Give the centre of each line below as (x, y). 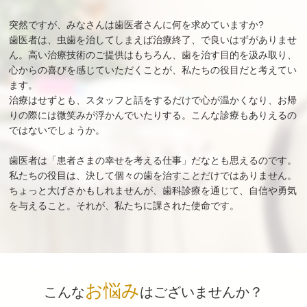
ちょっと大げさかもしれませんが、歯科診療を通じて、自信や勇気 (153, 190)
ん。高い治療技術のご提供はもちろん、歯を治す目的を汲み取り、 (153, 54)
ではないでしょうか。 (57, 130)
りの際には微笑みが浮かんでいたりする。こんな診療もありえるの (153, 115)
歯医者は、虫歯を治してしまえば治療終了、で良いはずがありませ (153, 39)
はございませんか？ (201, 292)
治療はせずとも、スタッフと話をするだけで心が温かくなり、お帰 (153, 100)
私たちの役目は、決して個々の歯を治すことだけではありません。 (153, 175)
